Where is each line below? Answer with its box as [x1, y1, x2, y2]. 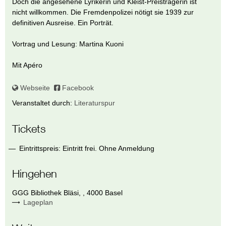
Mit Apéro [12, 61, 43, 70]
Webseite [18, 84, 50, 92]
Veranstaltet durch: [12, 99, 75, 107]
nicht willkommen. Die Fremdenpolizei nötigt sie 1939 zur [12, 8, 194, 17]
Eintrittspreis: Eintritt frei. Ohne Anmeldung [19, 144, 155, 152]
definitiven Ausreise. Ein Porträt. [12, 19, 114, 27]
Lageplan [23, 198, 53, 207]
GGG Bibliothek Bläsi [12, 189, 79, 197]
